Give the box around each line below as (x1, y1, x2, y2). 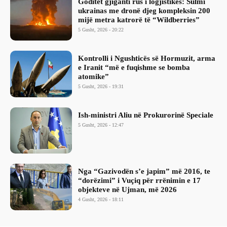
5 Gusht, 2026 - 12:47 (78, 122, 124, 128)
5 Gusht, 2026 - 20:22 (78, 27, 124, 33)
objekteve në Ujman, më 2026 (78, 185, 177, 194)
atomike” (78, 72, 109, 81)
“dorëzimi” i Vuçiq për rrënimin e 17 (78, 176, 201, 185)
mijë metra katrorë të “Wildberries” (78, 16, 200, 24)
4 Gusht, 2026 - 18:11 (78, 197, 124, 203)
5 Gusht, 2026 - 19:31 (78, 83, 124, 89)
